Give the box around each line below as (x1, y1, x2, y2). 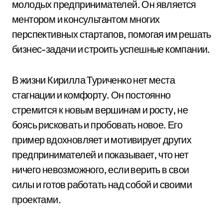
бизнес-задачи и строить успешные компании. (12, 43, 210, 55)
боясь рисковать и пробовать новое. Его (12, 118, 183, 131)
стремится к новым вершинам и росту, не (12, 104, 188, 116)
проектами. (12, 193, 61, 206)
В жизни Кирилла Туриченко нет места (12, 74, 175, 86)
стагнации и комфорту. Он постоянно (12, 89, 171, 101)
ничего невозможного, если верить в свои (12, 163, 189, 176)
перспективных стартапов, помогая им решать (12, 28, 211, 40)
